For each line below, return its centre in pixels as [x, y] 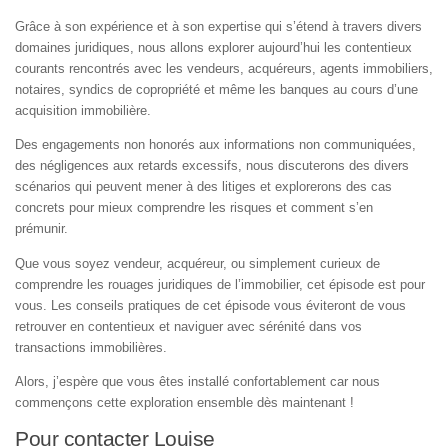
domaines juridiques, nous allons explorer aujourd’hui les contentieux [213, 48]
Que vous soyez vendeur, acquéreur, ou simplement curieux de [197, 263]
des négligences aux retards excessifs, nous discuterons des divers [212, 166]
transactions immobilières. [93, 347]
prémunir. [43, 229]
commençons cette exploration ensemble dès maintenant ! [184, 402]
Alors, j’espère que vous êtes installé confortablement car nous [197, 381]
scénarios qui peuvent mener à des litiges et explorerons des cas [203, 187]
